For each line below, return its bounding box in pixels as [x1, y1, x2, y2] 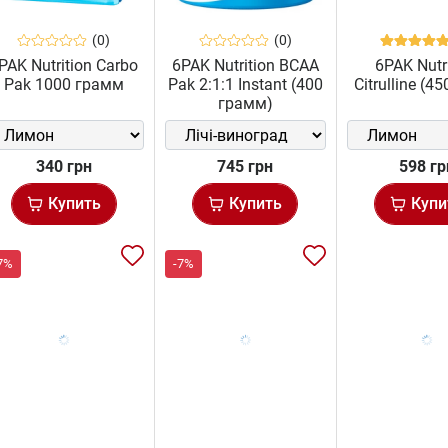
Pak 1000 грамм [3, 75, 124, 95]
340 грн [35, 157, 92, 177]
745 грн [217, 157, 274, 177]
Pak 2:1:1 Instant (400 [167, 75, 323, 95]
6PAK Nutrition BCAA [171, 56, 319, 76]
